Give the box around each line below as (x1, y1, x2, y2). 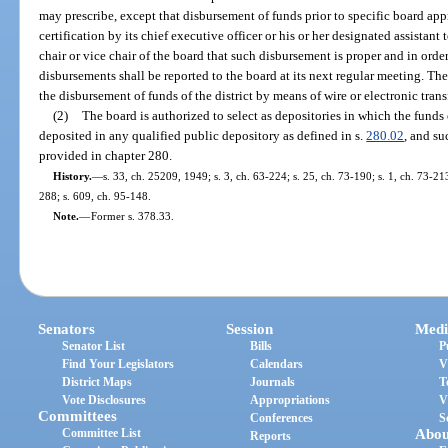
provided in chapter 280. (39, 147, 173, 163)
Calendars (250, 357, 304, 372)
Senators (38, 321, 96, 338)
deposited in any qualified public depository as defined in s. (39, 127, 367, 143)
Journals (250, 375, 296, 390)
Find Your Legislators (62, 357, 175, 372)
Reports (250, 429, 292, 444)
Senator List (62, 339, 126, 354)
